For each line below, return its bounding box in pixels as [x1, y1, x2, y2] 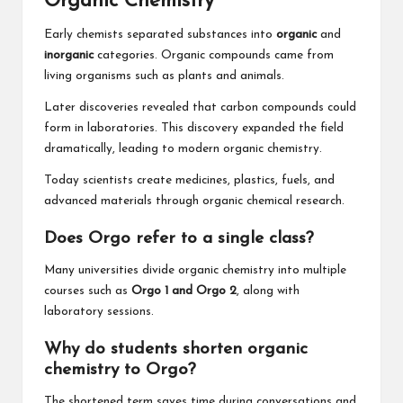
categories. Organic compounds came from [94, 49, 334, 61]
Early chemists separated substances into [44, 28, 276, 40]
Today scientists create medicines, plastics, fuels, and [44, 174, 335, 186]
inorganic [44, 49, 94, 61]
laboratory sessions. [44, 305, 154, 318]
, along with [237, 284, 300, 297]
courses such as [44, 284, 131, 297]
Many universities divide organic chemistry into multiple [44, 264, 346, 276]
